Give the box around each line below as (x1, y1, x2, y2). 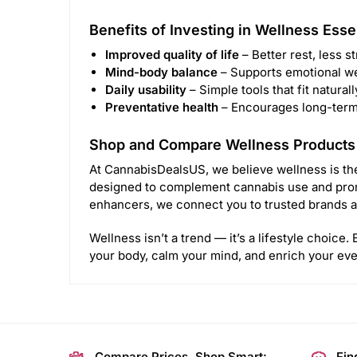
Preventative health (105, 100, 218, 116)
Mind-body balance (105, 65, 218, 80)
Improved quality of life (105, 47, 239, 63)
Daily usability (105, 82, 186, 98)
